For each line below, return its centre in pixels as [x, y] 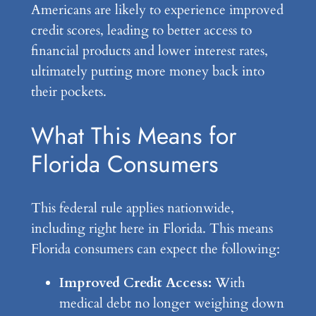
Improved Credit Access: [135, 282]
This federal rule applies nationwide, [132, 208]
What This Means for [133, 135]
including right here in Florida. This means [152, 228]
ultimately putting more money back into [147, 72]
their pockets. [68, 92]
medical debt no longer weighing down [171, 303]
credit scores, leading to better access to [141, 31]
